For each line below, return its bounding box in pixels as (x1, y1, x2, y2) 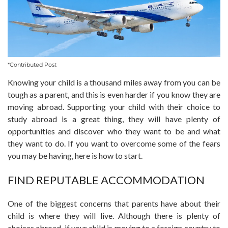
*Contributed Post (8, 61, 56, 69)
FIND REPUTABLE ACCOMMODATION (8, 173, 205, 187)
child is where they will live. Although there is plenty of (8, 210, 220, 220)
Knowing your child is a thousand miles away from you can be (8, 77, 220, 88)
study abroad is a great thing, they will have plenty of (8, 114, 220, 124)
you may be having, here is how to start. (8, 151, 142, 161)
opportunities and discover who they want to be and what (8, 126, 220, 136)
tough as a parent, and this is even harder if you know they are (8, 90, 220, 100)
